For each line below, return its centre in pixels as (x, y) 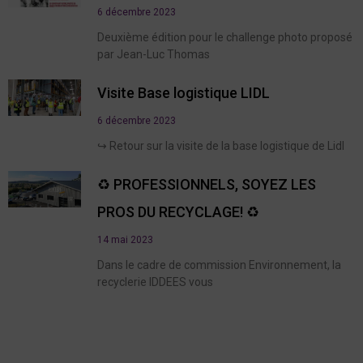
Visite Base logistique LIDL (184, 92)
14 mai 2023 (125, 239)
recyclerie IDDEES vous (155, 282)
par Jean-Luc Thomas (154, 54)
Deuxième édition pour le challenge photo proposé (225, 37)
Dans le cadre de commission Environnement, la (219, 265)
